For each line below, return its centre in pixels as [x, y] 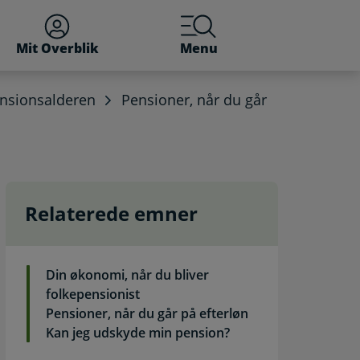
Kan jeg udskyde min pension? [138, 333]
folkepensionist [93, 294]
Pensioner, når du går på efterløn [147, 313]
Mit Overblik [57, 48]
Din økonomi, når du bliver [128, 275]
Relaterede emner [112, 213]
